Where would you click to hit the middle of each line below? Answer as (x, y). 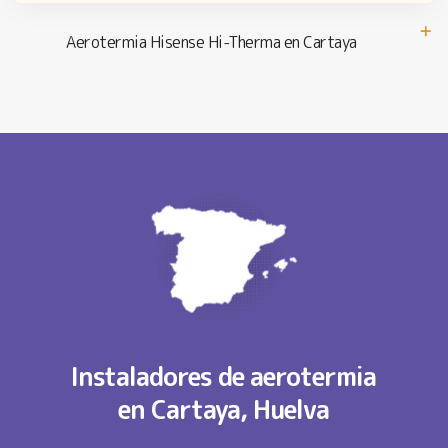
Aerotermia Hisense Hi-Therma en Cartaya (211, 41)
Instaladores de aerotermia (224, 376)
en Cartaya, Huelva (224, 409)
